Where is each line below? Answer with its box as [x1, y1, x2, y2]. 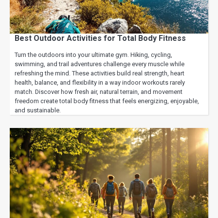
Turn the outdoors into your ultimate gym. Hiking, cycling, [15, 51, 172, 58]
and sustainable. [15, 106, 61, 114]
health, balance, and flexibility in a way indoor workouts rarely [15, 78, 185, 86]
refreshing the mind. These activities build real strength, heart [15, 69, 184, 77]
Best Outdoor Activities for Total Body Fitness [15, 33, 186, 43]
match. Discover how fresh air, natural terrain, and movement [15, 88, 182, 95]
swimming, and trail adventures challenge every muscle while [15, 60, 184, 68]
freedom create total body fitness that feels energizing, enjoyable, [15, 97, 199, 105]
